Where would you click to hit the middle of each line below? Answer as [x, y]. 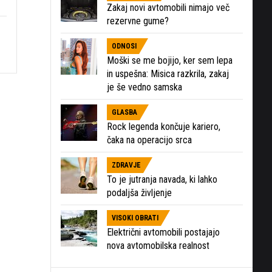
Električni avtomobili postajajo [163, 232]
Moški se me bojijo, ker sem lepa [170, 60]
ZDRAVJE [126, 165]
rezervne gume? [138, 21]
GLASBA [124, 112]
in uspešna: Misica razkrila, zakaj [168, 73]
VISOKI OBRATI [135, 218]
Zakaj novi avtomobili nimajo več [168, 7]
